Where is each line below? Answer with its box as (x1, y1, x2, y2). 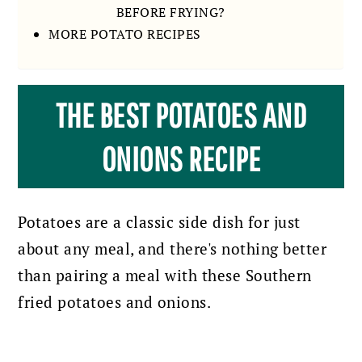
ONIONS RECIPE (101, 138, 261, 178)
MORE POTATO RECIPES (48, 24, 201, 43)
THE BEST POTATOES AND (55, 95, 307, 134)
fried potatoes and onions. (18, 292, 215, 312)
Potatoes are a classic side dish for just (18, 212, 301, 232)
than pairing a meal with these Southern (18, 265, 312, 285)
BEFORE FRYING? (116, 3, 225, 22)
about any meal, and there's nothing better (18, 238, 327, 259)
